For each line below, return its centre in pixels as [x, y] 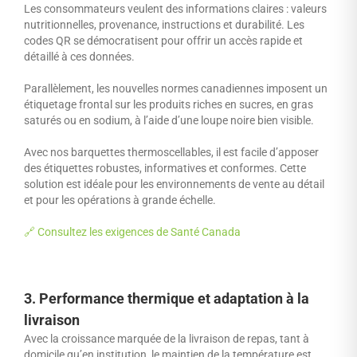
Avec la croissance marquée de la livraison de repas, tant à [167, 338]
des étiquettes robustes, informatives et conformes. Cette [165, 168]
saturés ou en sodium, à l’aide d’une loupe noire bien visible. [169, 120]
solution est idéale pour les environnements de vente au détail [174, 184]
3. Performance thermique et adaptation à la [167, 298]
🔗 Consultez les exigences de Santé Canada [132, 231]
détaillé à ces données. [79, 56]
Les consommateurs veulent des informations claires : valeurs [175, 8]
